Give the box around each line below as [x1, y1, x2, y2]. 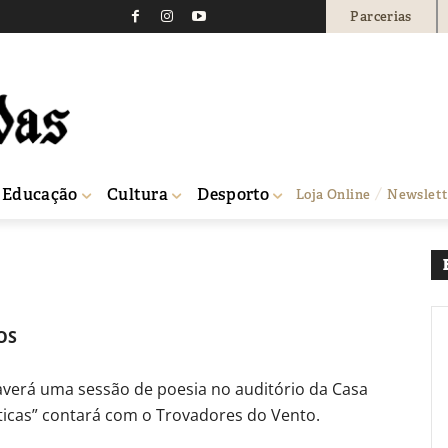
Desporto [197, 183, 270, 205]
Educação [2, 183, 78, 205]
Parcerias [350, 7, 412, 25]
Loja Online [296, 185, 371, 203]
